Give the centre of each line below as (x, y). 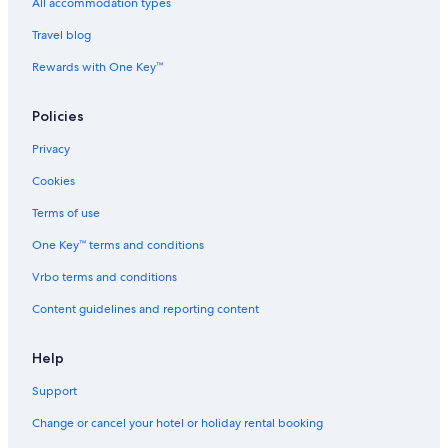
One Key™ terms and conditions (118, 244)
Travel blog (61, 34)
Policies (58, 115)
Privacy (51, 148)
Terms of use (66, 212)
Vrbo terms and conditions (104, 276)
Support (54, 390)
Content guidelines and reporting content (145, 308)
